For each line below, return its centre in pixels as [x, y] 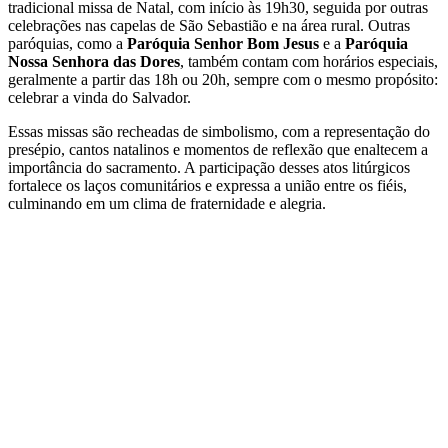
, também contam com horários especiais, [309, 62]
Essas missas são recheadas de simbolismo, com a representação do [219, 132]
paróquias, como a [67, 44]
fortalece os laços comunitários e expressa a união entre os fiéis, [207, 186]
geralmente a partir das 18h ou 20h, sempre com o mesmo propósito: [223, 80]
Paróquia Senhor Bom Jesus [223, 44]
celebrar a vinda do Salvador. [99, 98]
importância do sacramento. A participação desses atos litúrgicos [209, 168]
